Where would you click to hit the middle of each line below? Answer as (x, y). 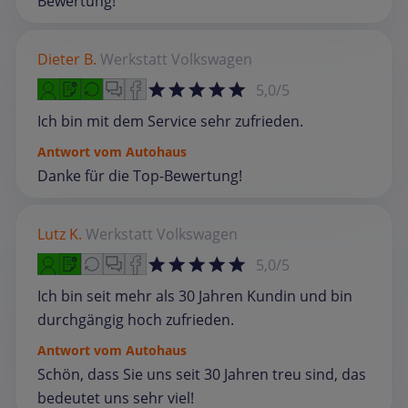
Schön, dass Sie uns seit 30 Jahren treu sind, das (202, 374)
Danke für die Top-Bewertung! (140, 175)
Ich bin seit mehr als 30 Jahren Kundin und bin (195, 296)
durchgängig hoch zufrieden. (136, 319)
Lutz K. (60, 234)
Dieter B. (67, 59)
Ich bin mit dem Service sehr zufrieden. (170, 121)
